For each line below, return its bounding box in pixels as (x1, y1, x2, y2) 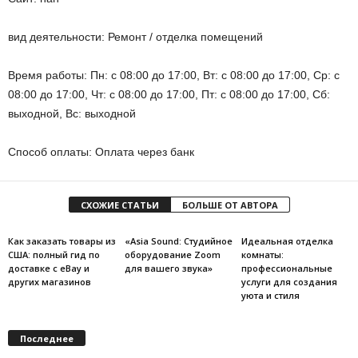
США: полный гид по (8, 249, 100, 261)
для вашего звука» (124, 262, 213, 274)
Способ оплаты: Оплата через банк (8, 145, 194, 158)
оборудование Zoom (124, 249, 221, 261)
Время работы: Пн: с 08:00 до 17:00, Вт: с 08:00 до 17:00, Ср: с (8, 69, 340, 82)
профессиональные (241, 262, 332, 274)
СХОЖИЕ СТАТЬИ (80, 199, 159, 211)
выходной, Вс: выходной (8, 107, 136, 120)
